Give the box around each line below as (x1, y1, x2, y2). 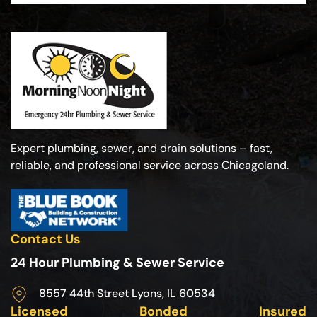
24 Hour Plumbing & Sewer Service (11, 253, 224, 271)
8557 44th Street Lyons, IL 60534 (39, 285, 215, 301)
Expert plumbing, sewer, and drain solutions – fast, (11, 140, 272, 156)
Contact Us (11, 230, 81, 248)
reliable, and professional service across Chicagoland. (11, 157, 289, 173)
